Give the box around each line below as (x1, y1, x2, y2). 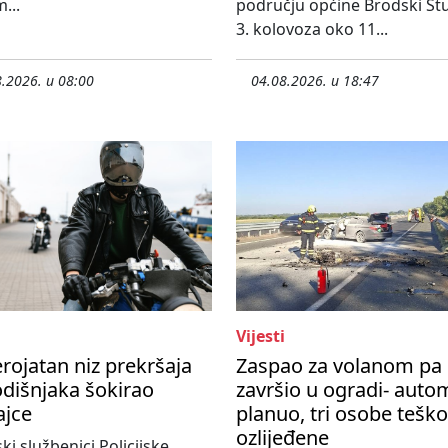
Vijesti (236, 325, 285, 348)
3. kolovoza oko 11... (236, 18, 388, 41)
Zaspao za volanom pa (236, 352, 442, 380)
